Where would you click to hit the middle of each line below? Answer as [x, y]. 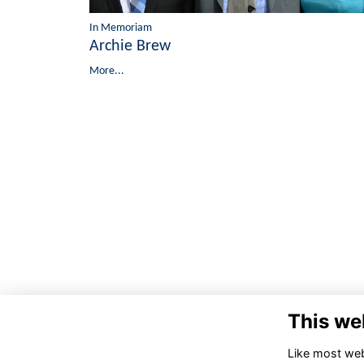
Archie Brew [130, 46]
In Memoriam [121, 28]
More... [107, 71]
